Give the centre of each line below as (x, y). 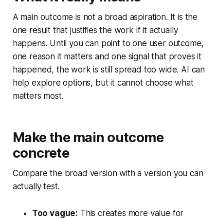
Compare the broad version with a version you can (108, 173)
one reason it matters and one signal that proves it (107, 56)
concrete (41, 153)
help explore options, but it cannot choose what (103, 82)
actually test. (36, 186)
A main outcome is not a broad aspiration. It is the (105, 17)
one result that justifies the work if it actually (95, 30)
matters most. (38, 96)
